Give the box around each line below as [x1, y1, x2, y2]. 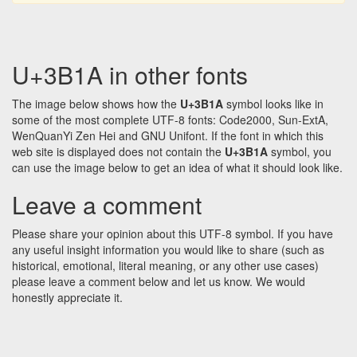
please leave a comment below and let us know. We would [12, 273, 305, 290]
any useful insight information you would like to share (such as [12, 241, 324, 258]
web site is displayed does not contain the [12, 143, 225, 160]
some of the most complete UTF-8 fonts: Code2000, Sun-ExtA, [12, 112, 328, 128]
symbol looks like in [223, 96, 324, 112]
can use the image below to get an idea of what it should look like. [12, 159, 343, 176]
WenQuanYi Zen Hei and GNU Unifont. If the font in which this [12, 127, 324, 144]
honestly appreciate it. [12, 289, 123, 306]
